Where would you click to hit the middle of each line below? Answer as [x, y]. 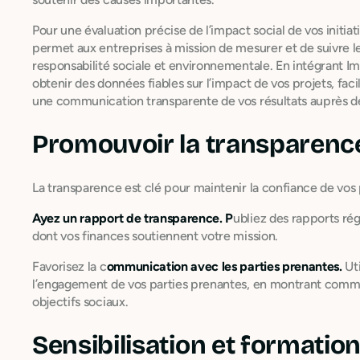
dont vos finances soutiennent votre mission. [155, 235]
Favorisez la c [70, 266]
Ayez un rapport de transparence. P [133, 218]
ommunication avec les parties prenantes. [224, 266]
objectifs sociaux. [80, 301]
